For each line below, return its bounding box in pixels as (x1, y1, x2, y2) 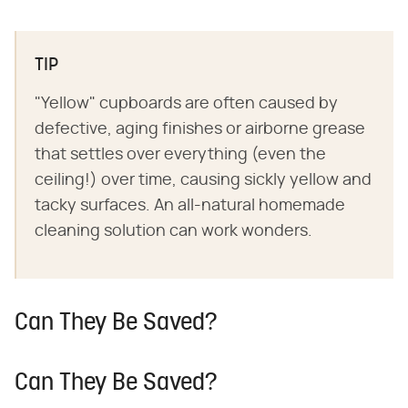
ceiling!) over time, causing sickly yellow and (35, 171, 372, 189)
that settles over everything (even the (35, 146, 326, 163)
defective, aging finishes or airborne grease (35, 120, 365, 138)
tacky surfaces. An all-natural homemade (35, 197, 345, 214)
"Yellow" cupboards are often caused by (35, 95, 338, 112)
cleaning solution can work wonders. (35, 222, 312, 240)
